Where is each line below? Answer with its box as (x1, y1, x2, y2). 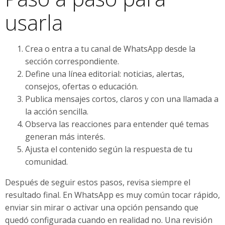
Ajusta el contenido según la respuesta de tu (25, 143, 192, 155)
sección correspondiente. (25, 55, 119, 67)
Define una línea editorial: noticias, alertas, (25, 68, 184, 79)
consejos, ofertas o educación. (25, 80, 138, 92)
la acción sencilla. (25, 105, 88, 117)
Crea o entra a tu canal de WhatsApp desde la (25, 43, 195, 54)
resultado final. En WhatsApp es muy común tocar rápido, (5, 189, 220, 200)
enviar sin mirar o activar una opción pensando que (5, 201, 198, 213)
